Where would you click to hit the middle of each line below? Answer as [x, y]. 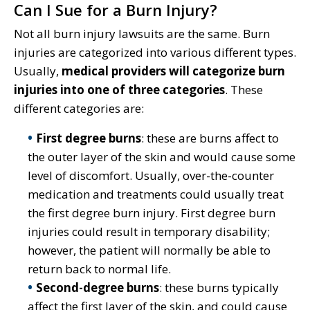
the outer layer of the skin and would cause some [162, 156]
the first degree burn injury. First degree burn [152, 212]
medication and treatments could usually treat [156, 194]
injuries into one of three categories [119, 89]
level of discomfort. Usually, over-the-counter [151, 175]
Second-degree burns [98, 287]
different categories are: [79, 108]
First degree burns [89, 138]
